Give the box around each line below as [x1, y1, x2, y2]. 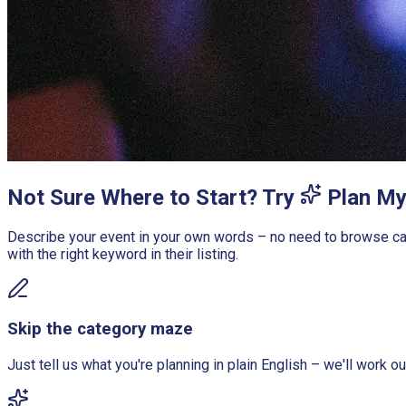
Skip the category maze [7, 319, 193, 340]
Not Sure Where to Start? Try [7, 184, 300, 210]
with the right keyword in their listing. [7, 245, 238, 263]
